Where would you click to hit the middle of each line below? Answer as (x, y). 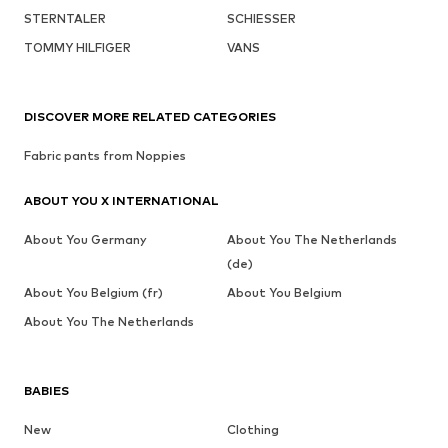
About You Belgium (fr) (93, 293)
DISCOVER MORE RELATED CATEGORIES (150, 117)
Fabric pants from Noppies (105, 156)
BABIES (46, 391)
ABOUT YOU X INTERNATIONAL (121, 201)
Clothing (252, 430)
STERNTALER (65, 19)
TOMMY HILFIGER (77, 48)
